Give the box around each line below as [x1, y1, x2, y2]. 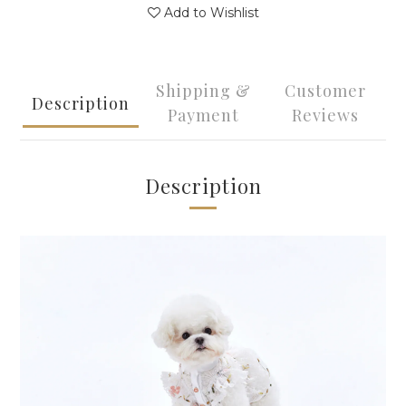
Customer [284, 80, 366, 101]
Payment [167, 104, 239, 126]
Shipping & [155, 80, 251, 101]
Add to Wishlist [163, 5, 259, 21]
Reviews [291, 104, 359, 126]
